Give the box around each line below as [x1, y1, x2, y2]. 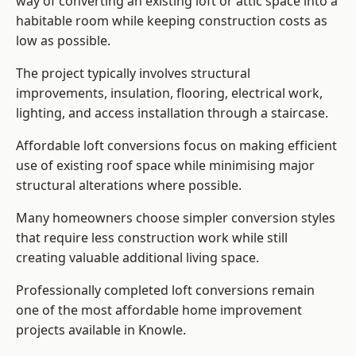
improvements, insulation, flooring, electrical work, [16, 84, 323, 103]
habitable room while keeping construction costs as [16, 12, 327, 30]
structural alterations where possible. [16, 176, 242, 195]
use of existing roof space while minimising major [16, 157, 315, 175]
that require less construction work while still [16, 229, 288, 247]
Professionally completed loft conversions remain [16, 281, 315, 300]
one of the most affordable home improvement [16, 301, 302, 319]
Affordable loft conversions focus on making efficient [16, 137, 337, 155]
